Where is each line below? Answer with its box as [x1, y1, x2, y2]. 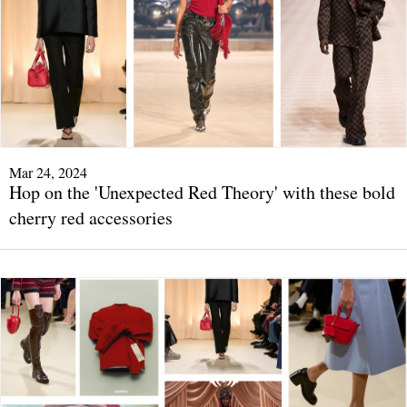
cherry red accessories [9, 204, 173, 230]
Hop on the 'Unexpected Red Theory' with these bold [9, 179, 395, 204]
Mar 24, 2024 [9, 162, 87, 182]
